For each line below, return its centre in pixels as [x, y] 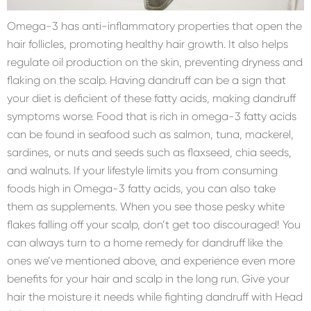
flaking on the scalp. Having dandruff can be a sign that [146, 80]
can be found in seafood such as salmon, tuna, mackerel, [150, 134]
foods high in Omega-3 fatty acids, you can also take [141, 188]
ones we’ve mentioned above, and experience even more [151, 260]
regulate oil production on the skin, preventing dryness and [155, 62]
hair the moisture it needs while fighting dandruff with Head [155, 296]
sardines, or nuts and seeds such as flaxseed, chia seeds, [149, 152]
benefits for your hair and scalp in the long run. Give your [148, 278]
